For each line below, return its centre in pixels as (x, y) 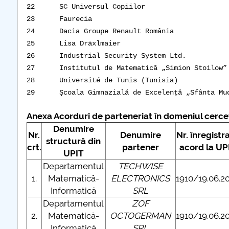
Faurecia (75, 19)
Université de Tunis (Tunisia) (118, 80)
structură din (74, 141)
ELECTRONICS (141, 178)
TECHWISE (141, 166)
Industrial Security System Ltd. (122, 56)
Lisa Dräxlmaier (90, 43)
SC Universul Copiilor (102, 7)
